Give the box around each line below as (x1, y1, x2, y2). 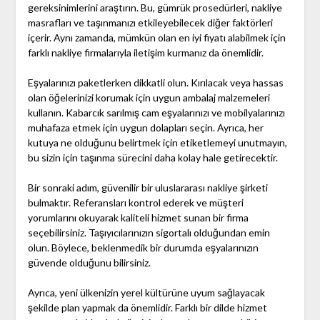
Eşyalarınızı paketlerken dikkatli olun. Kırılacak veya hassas (27, 76, 284, 89)
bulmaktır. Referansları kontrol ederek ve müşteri (27, 196, 244, 209)
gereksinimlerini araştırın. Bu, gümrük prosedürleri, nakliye (27, 1, 282, 14)
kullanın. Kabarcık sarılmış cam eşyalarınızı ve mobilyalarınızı (27, 106, 285, 119)
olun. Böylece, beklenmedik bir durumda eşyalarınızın (27, 241, 259, 254)
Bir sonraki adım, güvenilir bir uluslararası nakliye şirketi (27, 181, 268, 194)
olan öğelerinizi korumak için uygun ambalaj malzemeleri (27, 91, 270, 104)
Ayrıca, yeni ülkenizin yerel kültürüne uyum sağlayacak (27, 286, 265, 299)
